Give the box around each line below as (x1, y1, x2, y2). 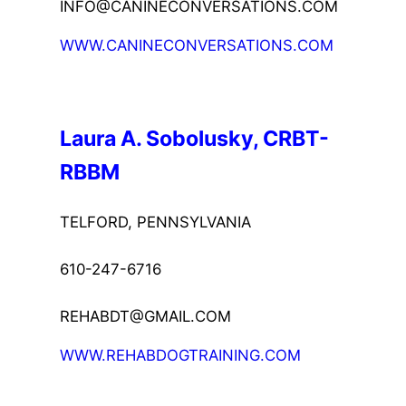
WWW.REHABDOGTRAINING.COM (60, 346, 302, 365)
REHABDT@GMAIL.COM (60, 307, 232, 326)
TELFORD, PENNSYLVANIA (60, 213, 252, 232)
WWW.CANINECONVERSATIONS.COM (60, 36, 334, 55)
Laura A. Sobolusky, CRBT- (60, 126, 330, 152)
